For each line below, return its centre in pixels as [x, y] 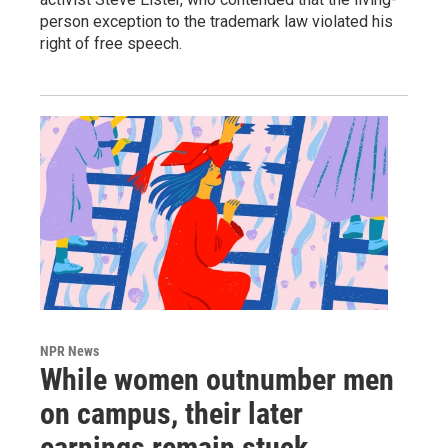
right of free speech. [111, 44]
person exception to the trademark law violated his [216, 22]
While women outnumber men [217, 380]
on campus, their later [171, 414]
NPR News [69, 351]
